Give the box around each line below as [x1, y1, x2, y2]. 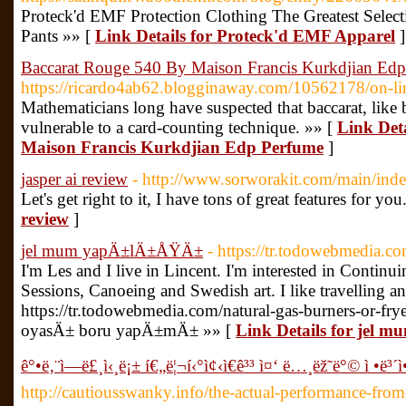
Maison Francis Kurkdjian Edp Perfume [21, 138, 324, 157]
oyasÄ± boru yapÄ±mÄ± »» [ [21, 321, 236, 340]
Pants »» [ [21, 26, 95, 45]
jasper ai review [21, 169, 128, 188]
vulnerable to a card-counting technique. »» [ [21, 118, 337, 137]
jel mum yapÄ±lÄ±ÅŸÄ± [21, 241, 203, 260]
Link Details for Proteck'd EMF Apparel [95, 26, 395, 45]
